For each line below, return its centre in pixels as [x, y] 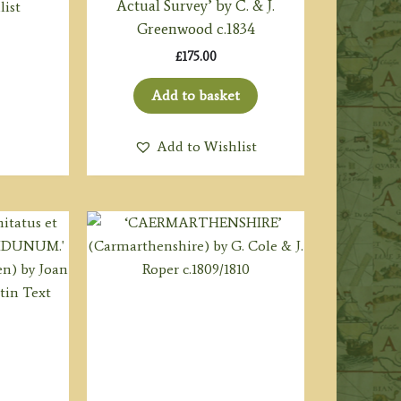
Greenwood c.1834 [196, 29]
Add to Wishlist [207, 146]
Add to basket [196, 95]
